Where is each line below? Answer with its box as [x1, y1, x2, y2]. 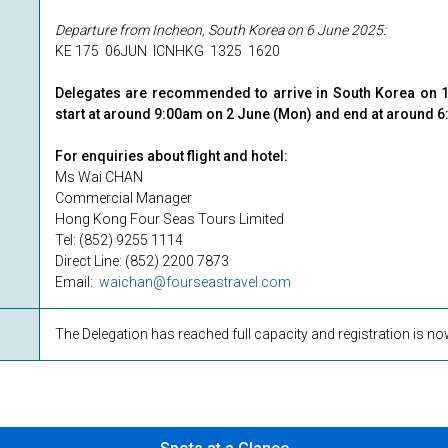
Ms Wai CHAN [55, 169, 143, 186]
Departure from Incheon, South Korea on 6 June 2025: [55, 22, 386, 39]
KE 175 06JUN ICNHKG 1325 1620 [55, 43, 283, 60]
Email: [55, 274, 99, 291]
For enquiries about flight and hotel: [55, 148, 288, 165]
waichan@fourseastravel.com [99, 274, 291, 291]
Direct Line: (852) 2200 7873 [55, 253, 229, 270]
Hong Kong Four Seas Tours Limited [55, 211, 284, 228]
